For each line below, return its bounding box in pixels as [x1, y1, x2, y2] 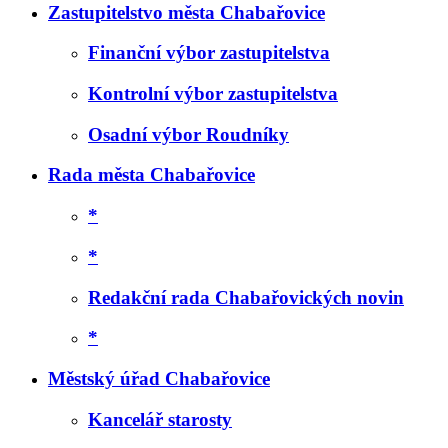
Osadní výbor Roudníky [88, 123, 289, 145]
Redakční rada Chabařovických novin [88, 286, 404, 308]
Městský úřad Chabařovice [48, 368, 270, 389]
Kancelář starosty [88, 408, 232, 430]
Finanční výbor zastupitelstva [88, 42, 330, 64]
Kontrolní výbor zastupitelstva [88, 82, 338, 104]
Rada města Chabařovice [48, 164, 255, 186]
